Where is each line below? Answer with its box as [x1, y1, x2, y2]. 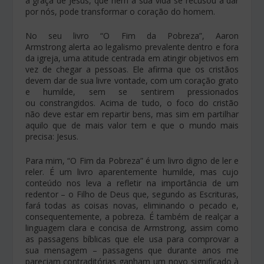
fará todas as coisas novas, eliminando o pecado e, [25, 200, 239, 212]
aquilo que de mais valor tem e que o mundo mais [25, 119, 239, 131]
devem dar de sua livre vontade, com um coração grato [25, 74, 239, 86]
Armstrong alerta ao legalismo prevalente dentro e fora [25, 41, 239, 52]
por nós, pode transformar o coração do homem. [25, 5, 215, 17]
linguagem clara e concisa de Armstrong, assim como [25, 222, 239, 234]
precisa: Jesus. [25, 130, 78, 142]
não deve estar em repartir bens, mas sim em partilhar [25, 108, 239, 120]
